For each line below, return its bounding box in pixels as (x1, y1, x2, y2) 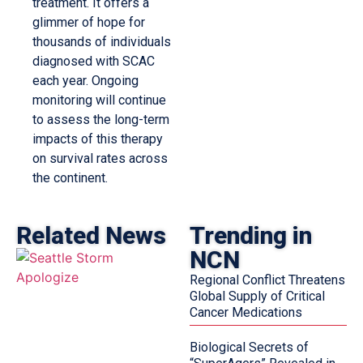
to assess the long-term (32, 111, 169, 127)
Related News (16, 221, 166, 250)
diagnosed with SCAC (32, 53, 155, 69)
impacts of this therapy (32, 130, 163, 147)
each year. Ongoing (32, 72, 139, 88)
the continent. (32, 169, 108, 186)
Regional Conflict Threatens (190, 272, 345, 288)
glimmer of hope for (32, 14, 145, 30)
